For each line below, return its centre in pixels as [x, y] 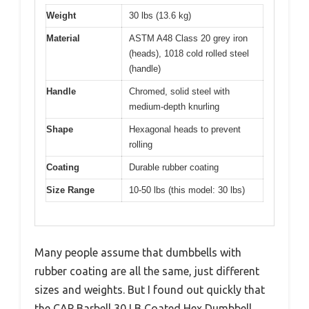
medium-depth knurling [174, 106]
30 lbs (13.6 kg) [160, 15]
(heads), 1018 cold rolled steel [189, 53]
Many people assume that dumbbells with [138, 253]
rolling [141, 144]
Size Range [70, 190]
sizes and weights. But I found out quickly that [150, 290]
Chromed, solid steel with [179, 91]
